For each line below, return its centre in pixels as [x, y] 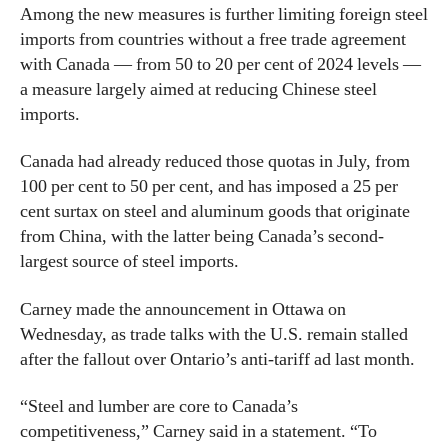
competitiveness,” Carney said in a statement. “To [198, 431]
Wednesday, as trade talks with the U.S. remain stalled [214, 334]
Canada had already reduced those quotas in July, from [215, 161]
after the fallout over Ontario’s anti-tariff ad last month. [217, 359]
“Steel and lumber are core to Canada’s [159, 406]
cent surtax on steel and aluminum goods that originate [215, 211]
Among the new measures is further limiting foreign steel [224, 14]
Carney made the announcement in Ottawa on [183, 309]
